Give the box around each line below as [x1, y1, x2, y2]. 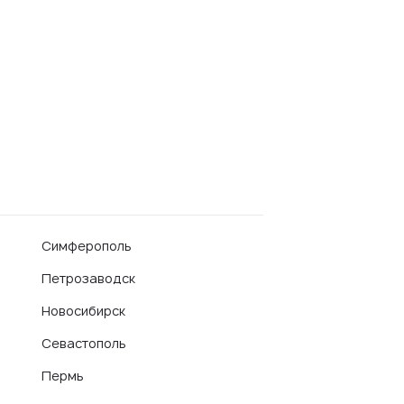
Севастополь [41, 335, 126, 352]
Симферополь [41, 237, 132, 254]
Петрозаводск [41, 270, 135, 287]
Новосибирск [41, 302, 125, 319]
